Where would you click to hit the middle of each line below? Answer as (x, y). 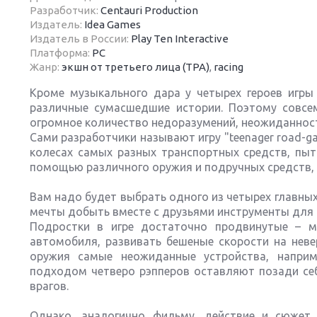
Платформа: (61, 53)
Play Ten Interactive (180, 39)
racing (229, 67)
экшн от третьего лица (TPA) (136, 67)
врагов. (49, 286)
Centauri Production (149, 10)
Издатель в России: (80, 39)
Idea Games (113, 24)
